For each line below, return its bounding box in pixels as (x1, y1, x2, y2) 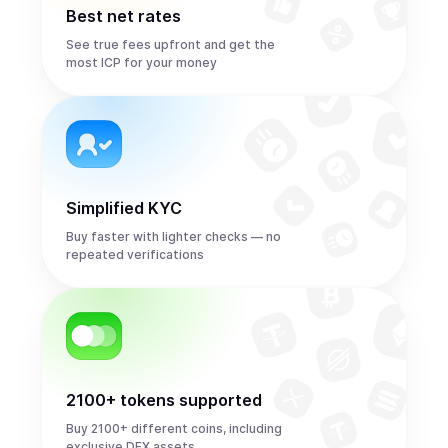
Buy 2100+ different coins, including (66, 421, 282, 436)
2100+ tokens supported (66, 390, 262, 410)
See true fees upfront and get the (66, 37, 275, 52)
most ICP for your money (66, 55, 217, 70)
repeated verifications (66, 247, 204, 262)
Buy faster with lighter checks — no (66, 229, 281, 244)
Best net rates (66, 6, 181, 26)
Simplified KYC (66, 198, 182, 218)
